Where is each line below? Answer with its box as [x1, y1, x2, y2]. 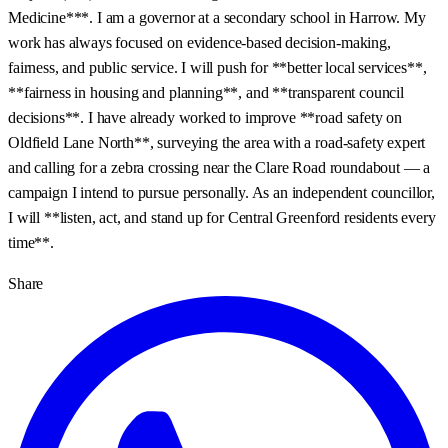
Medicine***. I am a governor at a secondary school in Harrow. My [8, 8, 426, 26]
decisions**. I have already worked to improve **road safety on [8, 108, 403, 126]
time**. [8, 233, 54, 251]
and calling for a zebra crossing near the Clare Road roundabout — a [8, 158, 431, 176]
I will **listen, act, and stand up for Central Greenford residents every [8, 208, 436, 226]
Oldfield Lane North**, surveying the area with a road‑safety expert [8, 133, 426, 151]
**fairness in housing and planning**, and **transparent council [8, 83, 404, 101]
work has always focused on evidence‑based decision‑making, [8, 33, 391, 51]
